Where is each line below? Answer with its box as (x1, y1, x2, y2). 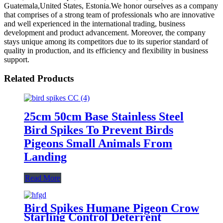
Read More (25, 173, 60, 182)
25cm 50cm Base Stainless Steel (24, 110, 184, 123)
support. (4, 55, 29, 64)
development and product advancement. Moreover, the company (4, 28, 206, 37)
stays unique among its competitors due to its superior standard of (4, 37, 208, 46)
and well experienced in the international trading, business (4, 19, 185, 28)
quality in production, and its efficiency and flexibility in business (4, 46, 208, 55)
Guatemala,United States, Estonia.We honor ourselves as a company (4, 1, 218, 10)
